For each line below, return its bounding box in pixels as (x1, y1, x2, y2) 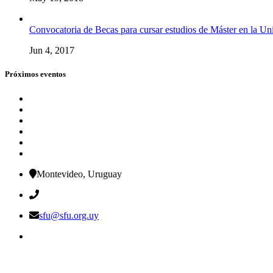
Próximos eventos (5, 69, 66, 79)
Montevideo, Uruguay (37, 168, 122, 179)
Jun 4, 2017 (29, 45, 74, 56)
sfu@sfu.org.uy (39, 210, 99, 221)
